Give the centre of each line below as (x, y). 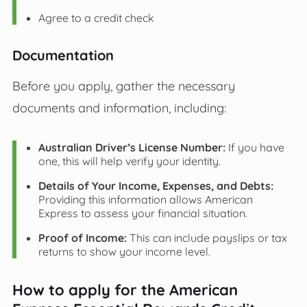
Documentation (63, 55)
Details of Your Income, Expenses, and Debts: (156, 185)
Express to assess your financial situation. (143, 213)
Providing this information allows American (145, 199)
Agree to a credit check (96, 17)
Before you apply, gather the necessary (123, 85)
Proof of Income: (82, 237)
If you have (255, 147)
